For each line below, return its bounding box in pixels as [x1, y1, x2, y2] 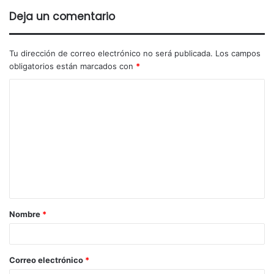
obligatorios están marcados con [9, 61, 136, 72]
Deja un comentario [9, 9, 115, 24]
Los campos [215, 48, 261, 59]
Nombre [9, 209, 42, 220]
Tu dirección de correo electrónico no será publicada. [9, 48, 213, 59]
